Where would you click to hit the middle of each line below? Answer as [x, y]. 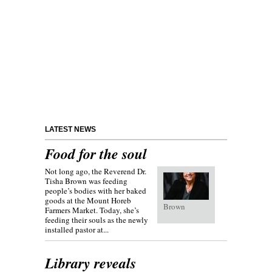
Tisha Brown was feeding [86, 181]
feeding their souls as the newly [97, 220]
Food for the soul [96, 154]
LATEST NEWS [70, 130]
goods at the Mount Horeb [88, 201]
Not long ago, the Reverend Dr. [96, 172]
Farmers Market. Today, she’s [92, 210]
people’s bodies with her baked [96, 191]
